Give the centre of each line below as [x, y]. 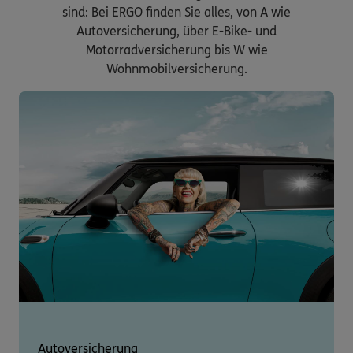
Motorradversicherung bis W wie [176, 50]
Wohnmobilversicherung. [176, 69]
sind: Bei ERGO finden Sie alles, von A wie [176, 13]
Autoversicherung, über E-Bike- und [176, 32]
